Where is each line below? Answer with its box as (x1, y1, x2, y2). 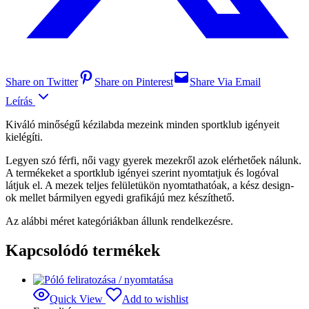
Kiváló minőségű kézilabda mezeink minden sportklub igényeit (6, 119, 279, 131)
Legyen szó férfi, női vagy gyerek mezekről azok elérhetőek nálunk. (6, 154, 301, 167)
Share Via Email (190, 76, 261, 88)
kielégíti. (6, 131, 43, 143)
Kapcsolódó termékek (6, 241, 160, 260)
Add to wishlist (122, 293, 188, 306)
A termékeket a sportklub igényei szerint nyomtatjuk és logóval (6, 167, 279, 179)
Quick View (50, 293, 103, 306)
